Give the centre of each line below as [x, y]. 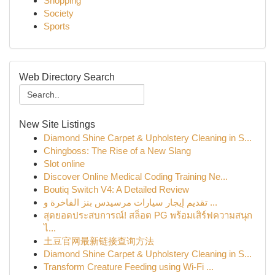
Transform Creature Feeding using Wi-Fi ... [129, 267]
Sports [57, 26]
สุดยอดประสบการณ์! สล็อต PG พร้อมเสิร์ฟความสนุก [148, 215]
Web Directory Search [67, 77]
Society [59, 13]
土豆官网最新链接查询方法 [99, 241]
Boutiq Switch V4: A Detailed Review [116, 189]
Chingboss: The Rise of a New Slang [117, 151]
